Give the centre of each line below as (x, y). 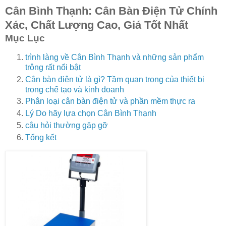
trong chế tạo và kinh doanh (75, 89)
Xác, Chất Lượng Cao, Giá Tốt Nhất (97, 25)
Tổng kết (41, 138)
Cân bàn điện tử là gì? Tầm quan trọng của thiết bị (115, 79)
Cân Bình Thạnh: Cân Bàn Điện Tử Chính (111, 11)
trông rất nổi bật (53, 67)
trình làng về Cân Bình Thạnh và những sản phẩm (115, 57)
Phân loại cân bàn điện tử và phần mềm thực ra (110, 101)
